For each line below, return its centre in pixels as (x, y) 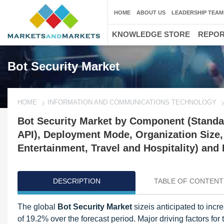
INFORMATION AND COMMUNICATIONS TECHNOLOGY (132, 102)
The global (37, 207)
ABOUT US (151, 12)
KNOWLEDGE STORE (151, 34)
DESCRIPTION (76, 181)
